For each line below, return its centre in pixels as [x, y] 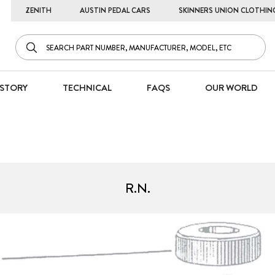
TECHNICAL [87, 88]
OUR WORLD [231, 88]
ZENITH [38, 10]
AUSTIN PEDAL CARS [115, 10]
